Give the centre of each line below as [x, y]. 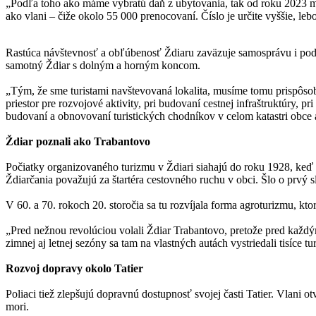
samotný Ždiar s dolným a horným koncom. [103, 65]
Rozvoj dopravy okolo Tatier [74, 268]
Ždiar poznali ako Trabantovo [78, 141]
